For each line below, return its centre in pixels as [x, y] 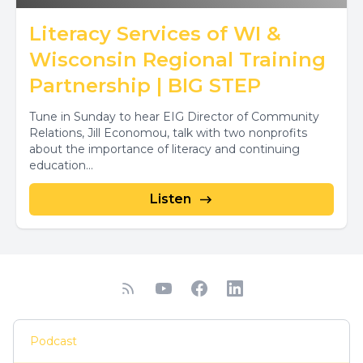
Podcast [53, 341]
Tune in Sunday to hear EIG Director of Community [174, 117]
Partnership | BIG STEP [145, 85]
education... [61, 165]
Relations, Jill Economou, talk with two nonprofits [168, 133]
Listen [170, 199]
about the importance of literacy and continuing [164, 149]
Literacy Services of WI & [155, 34]
